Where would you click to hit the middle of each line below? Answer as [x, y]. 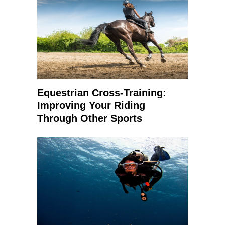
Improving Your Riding [91, 105]
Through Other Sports [90, 118]
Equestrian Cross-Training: [102, 93]
